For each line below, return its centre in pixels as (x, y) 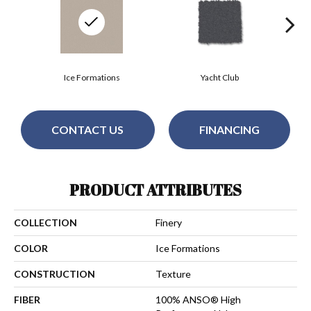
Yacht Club (219, 77)
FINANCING (229, 130)
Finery (169, 222)
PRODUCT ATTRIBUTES (155, 190)
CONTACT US (88, 130)
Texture (173, 274)
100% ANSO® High (198, 299)
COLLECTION (45, 222)
